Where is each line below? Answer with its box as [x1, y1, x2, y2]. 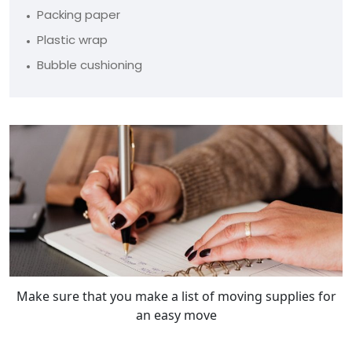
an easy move [135, 306, 217, 324]
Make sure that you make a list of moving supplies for [16, 287, 336, 305]
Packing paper [37, 6, 120, 23]
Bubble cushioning [37, 57, 142, 73]
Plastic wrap [37, 31, 108, 48]
